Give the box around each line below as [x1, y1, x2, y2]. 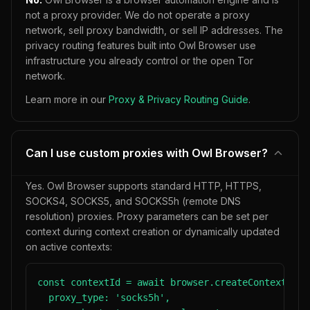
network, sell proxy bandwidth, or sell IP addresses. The [26, 24, 283, 36]
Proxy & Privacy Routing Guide [109, 93, 248, 105]
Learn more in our [26, 93, 109, 105]
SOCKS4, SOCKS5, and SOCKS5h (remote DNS [26, 195, 241, 207]
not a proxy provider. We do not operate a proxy [26, 9, 250, 21]
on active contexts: [26, 241, 112, 253]
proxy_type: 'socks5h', [37, 292, 170, 303]
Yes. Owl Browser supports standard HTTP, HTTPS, [26, 180, 262, 192]
